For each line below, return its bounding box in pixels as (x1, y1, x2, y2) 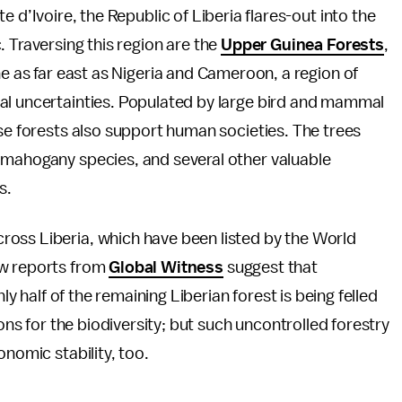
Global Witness (109, 258, 223, 276)
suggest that (223, 258, 318, 276)
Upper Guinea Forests (221, 36, 384, 54)
